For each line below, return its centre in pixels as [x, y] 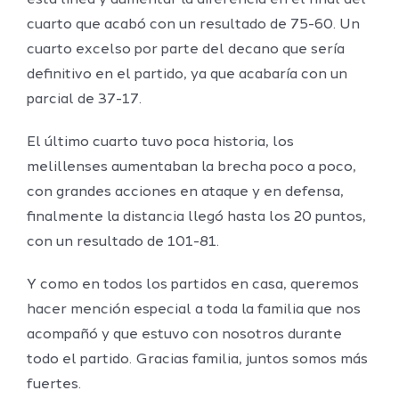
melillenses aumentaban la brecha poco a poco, [191, 168]
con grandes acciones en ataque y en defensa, [185, 193]
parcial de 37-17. [84, 100]
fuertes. [54, 385]
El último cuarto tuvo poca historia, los [160, 143]
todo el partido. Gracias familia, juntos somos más [197, 360]
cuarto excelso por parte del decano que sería [186, 50]
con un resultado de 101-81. [123, 243]
